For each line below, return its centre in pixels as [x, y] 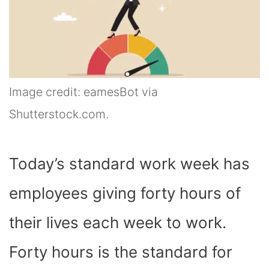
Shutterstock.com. [59, 114]
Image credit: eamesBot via [83, 92]
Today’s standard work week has [129, 164]
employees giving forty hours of [125, 193]
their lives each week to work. [118, 223]
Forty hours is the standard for [121, 252]
